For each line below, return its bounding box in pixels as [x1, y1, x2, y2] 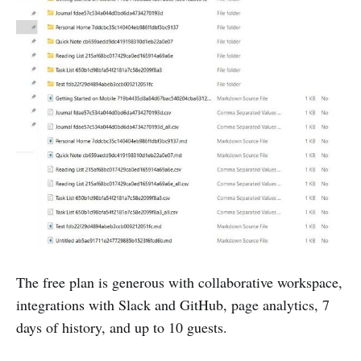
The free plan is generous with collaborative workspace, [16, 272, 342, 293]
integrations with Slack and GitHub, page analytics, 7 [16, 295, 330, 315]
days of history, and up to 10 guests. [16, 317, 227, 338]
